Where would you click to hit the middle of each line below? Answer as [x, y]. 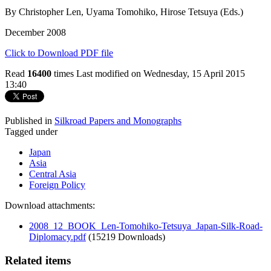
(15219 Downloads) [127, 237]
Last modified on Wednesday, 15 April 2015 [161, 73]
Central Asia [53, 174]
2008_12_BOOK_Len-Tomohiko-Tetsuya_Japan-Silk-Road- [146, 226]
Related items [38, 260]
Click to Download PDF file [59, 53]
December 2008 [35, 32]
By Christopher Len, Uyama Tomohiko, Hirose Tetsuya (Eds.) [124, 11]
